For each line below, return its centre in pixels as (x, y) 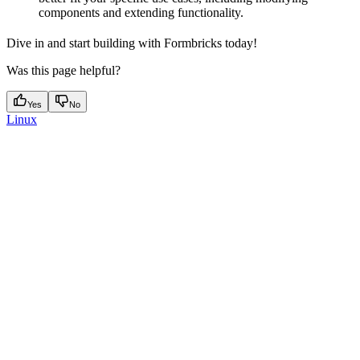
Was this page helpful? (63, 70)
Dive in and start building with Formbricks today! (132, 43)
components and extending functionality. (141, 12)
